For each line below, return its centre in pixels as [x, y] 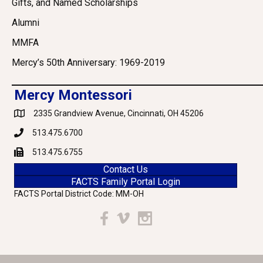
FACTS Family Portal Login [126, 182]
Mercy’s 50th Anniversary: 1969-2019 [88, 63]
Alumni [26, 23]
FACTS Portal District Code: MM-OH [79, 194]
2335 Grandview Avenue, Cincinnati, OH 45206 [119, 114]
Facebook [117, 217]
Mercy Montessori [73, 95]
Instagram [156, 217]
